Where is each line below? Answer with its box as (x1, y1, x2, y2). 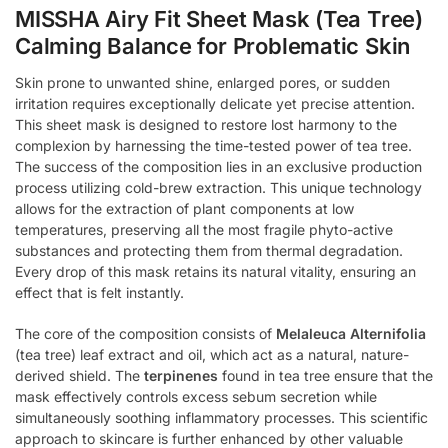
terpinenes (144, 366, 218, 384)
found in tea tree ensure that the (218, 366, 433, 384)
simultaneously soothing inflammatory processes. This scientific (15, 408, 428, 426)
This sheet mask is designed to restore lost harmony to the (15, 116, 397, 134)
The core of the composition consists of (15, 324, 276, 342)
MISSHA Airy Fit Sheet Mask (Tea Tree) (15, 6, 423, 33)
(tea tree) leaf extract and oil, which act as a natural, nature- (15, 345, 409, 363)
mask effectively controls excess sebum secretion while (15, 387, 377, 405)
